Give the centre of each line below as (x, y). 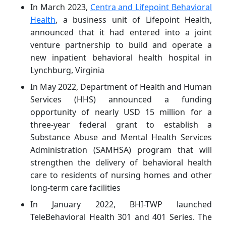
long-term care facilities (75, 187)
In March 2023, (60, 7)
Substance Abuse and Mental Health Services (121, 137)
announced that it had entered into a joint (121, 32)
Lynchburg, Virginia (67, 70)
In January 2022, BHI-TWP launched (121, 204)
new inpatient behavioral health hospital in (121, 57)
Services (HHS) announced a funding (121, 99)
